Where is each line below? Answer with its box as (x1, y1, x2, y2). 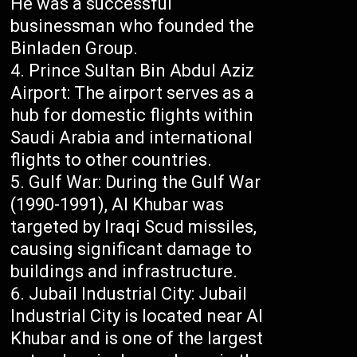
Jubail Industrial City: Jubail (29, 284, 248, 304)
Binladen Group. (10, 38, 139, 59)
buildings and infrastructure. (10, 261, 238, 282)
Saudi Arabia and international (10, 127, 253, 148)
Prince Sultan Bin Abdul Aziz (29, 61, 255, 81)
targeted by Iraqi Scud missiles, (10, 217, 257, 237)
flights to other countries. (10, 150, 213, 171)
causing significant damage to (10, 239, 253, 260)
